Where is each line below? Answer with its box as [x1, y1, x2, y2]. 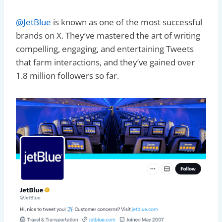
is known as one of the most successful [51, 16, 202, 28]
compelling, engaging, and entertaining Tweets [16, 43, 194, 55]
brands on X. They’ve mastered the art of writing [16, 29, 200, 41]
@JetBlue [16, 16, 51, 28]
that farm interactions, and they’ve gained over [16, 56, 195, 68]
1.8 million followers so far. [16, 69, 119, 81]
